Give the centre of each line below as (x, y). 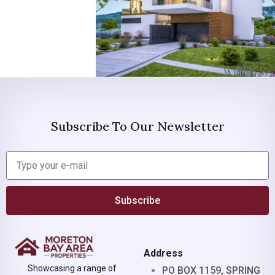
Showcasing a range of (72, 268)
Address (163, 254)
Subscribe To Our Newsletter (137, 126)
